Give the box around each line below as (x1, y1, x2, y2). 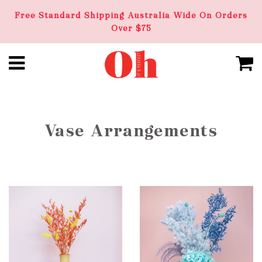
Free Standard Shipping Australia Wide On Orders (15, 10, 247, 20)
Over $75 (111, 23, 151, 33)
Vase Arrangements (44, 119, 218, 142)
